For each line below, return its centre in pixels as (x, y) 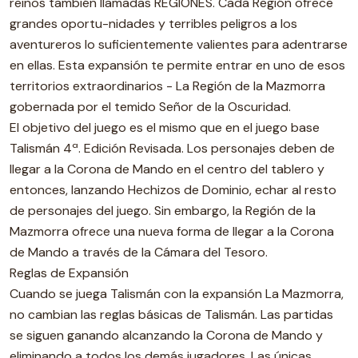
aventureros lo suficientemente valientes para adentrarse (179, 44)
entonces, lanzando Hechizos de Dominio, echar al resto (173, 190)
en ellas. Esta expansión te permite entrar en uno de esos (177, 65)
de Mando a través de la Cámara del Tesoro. (139, 252)
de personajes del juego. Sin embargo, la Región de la (163, 211)
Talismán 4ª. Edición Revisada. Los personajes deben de (172, 148)
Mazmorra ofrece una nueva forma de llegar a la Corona (172, 231)
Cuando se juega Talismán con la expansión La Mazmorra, (177, 294)
